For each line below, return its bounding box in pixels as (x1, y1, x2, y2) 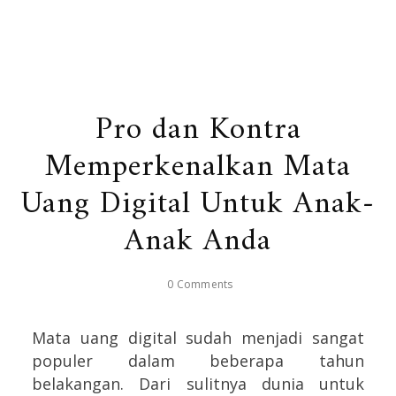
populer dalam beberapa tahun (32, 349, 364, 371)
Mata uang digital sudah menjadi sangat (32, 326, 364, 348)
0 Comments (167, 276, 233, 292)
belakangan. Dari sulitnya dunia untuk (32, 372, 364, 394)
